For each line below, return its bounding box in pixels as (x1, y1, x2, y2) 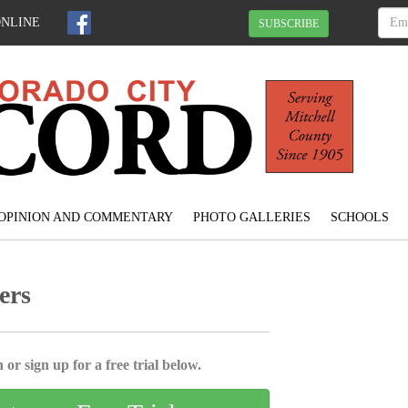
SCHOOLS (330, 210, 389, 225)
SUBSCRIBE (259, 16, 319, 30)
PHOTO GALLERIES (192, 210, 311, 225)
